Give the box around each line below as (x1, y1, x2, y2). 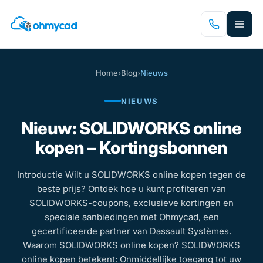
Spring (6, 7, 33, 18)
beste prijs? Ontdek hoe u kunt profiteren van (37, 183, 226, 194)
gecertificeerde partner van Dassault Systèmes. (32, 225, 231, 237)
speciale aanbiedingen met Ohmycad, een (44, 211, 219, 222)
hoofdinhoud (6, 35, 59, 46)
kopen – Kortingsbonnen (35, 137, 228, 158)
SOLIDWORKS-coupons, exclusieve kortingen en (29, 197, 234, 208)
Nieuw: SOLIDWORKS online (21, 117, 242, 139)
